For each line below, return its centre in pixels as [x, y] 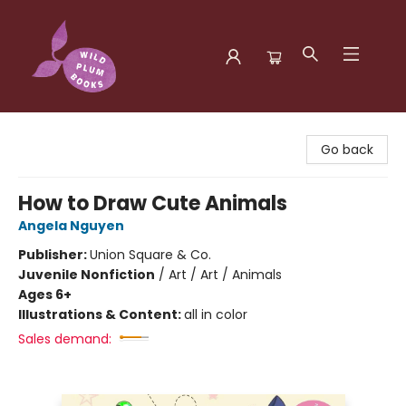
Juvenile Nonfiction [87, 275]
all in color [216, 314]
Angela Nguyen [71, 226]
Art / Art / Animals [225, 275]
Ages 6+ [45, 295]
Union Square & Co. [150, 255]
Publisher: [54, 255]
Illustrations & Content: [101, 314]
